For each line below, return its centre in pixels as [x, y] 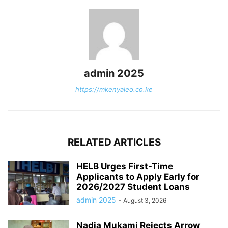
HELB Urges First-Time [125, 166]
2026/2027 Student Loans [133, 187]
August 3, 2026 [145, 200]
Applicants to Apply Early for [138, 176]
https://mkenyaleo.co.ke [114, 89]
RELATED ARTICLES [114, 142]
